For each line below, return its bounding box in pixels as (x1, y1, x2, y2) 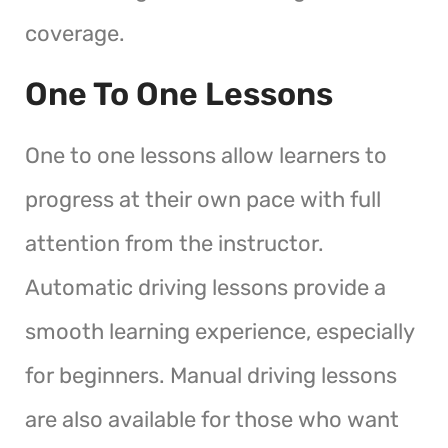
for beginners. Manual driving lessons (25, 361, 397, 389)
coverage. (25, 19, 125, 47)
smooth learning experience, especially (25, 317, 414, 345)
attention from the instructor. (25, 229, 324, 257)
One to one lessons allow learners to (25, 141, 387, 169)
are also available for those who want (25, 405, 399, 433)
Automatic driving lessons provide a (25, 273, 386, 301)
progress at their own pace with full (25, 185, 381, 213)
